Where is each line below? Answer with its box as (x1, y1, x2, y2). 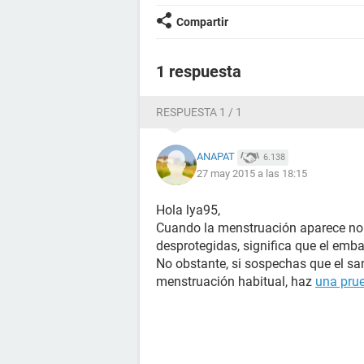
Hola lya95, (156, 202, 220, 218)
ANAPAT (197, 150, 235, 163)
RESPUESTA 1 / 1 (156, 106, 242, 119)
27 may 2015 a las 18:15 (197, 167, 307, 180)
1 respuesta (156, 62, 241, 81)
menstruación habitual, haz (156, 274, 315, 289)
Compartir (176, 15, 228, 28)
